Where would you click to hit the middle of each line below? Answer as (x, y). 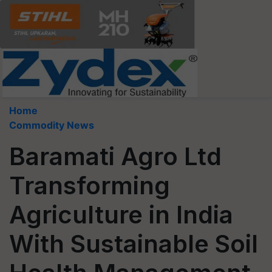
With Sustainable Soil (134, 244)
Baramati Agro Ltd (115, 156)
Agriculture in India (121, 215)
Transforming (90, 185)
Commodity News (52, 125)
